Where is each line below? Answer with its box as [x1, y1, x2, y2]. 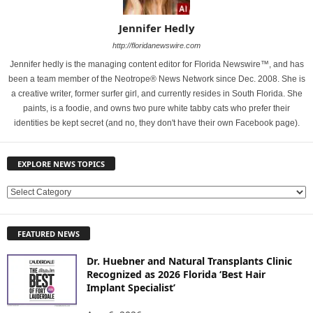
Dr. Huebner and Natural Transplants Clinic [87, 254, 292, 268]
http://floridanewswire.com [112, 41, 201, 50]
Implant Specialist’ [87, 280, 175, 294]
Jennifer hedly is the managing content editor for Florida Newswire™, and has [9, 59, 304, 69]
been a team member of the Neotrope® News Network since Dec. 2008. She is [8, 74, 305, 84]
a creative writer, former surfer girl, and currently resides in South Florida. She [10, 89, 303, 99]
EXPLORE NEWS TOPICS [17, 159, 105, 170]
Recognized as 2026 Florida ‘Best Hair [87, 267, 265, 281]
